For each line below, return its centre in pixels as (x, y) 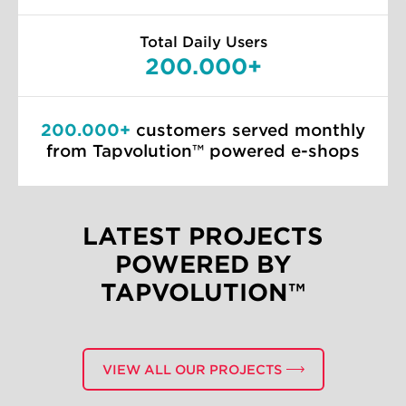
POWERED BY (203, 264)
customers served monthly (248, 130)
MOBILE (62, 328)
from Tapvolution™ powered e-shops (203, 150)
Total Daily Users (203, 42)
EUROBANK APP (108, 361)
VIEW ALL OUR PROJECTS (192, 369)
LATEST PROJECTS (203, 236)
